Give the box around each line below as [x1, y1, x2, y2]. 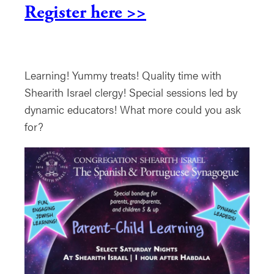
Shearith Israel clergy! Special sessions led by [24, 84, 237, 100]
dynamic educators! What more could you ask [24, 102, 241, 117]
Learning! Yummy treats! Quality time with [24, 67, 221, 83]
